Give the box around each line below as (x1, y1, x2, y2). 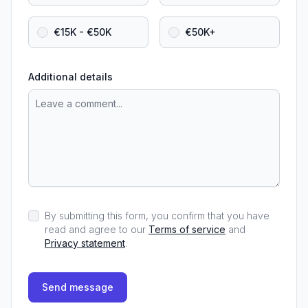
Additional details (28, 71, 113, 82)
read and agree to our (45, 223, 148, 235)
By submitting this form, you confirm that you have (45, 210, 269, 221)
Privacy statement (45, 237, 125, 249)
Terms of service (148, 223, 225, 235)
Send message (42, 281, 113, 293)
